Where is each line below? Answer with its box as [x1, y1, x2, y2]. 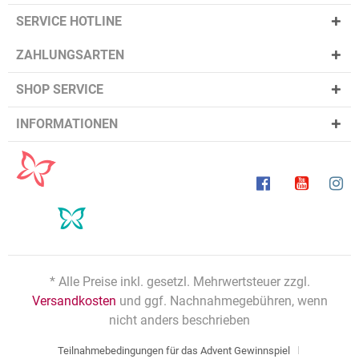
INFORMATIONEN [16, 115, 118, 131]
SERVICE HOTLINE [16, 13, 122, 29]
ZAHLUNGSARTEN [16, 46, 124, 63]
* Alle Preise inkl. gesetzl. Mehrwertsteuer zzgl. [49, 273, 310, 289]
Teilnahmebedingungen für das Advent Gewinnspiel [57, 344, 290, 357]
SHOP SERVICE [16, 81, 103, 97]
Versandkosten [31, 292, 116, 309]
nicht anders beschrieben [109, 312, 250, 328]
